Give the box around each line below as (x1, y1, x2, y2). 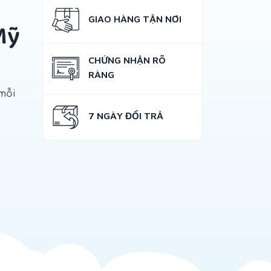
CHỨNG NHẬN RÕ (88, 54, 166, 65)
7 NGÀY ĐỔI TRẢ (88, 110, 163, 121)
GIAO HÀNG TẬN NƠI (88, 13, 181, 24)
